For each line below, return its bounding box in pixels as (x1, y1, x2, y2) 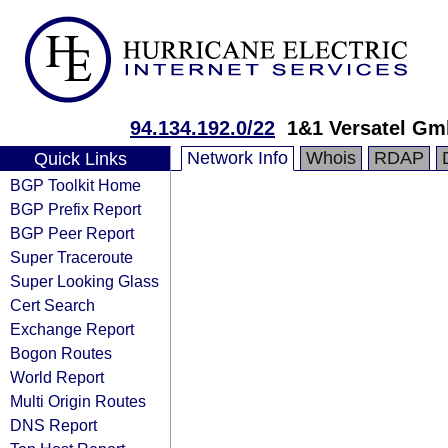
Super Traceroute (10, 248, 133, 266)
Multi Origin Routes (10, 392, 146, 410)
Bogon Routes (10, 344, 112, 362)
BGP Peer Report (10, 224, 134, 242)
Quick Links (33, 149, 127, 169)
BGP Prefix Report (10, 200, 141, 218)
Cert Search (10, 296, 95, 314)
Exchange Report (10, 320, 134, 338)
